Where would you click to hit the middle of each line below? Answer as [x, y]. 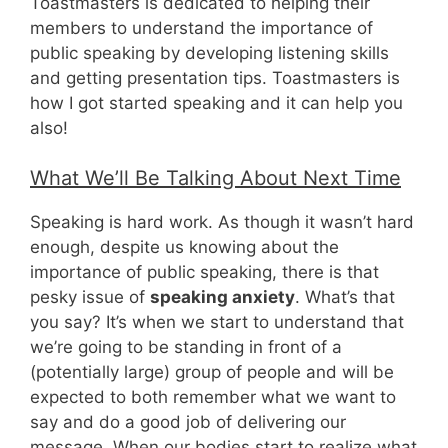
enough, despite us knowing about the [184, 247]
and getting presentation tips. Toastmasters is [215, 77]
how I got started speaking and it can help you [216, 102]
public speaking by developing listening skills [209, 52]
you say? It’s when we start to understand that [217, 322]
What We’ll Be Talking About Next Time [215, 178]
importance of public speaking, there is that [204, 272]
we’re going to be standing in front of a [186, 347]
